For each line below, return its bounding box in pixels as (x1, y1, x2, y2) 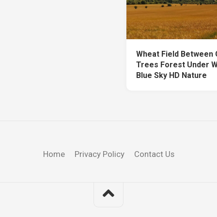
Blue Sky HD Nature (136, 71, 207, 80)
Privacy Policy (74, 149, 124, 159)
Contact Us (134, 149, 174, 159)
